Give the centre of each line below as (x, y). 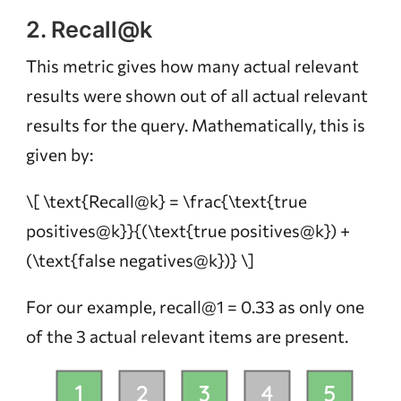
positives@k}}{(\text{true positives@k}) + (188, 231)
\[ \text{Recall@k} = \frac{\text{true (166, 201)
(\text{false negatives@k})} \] (140, 260)
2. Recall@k (89, 29)
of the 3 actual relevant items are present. (187, 337)
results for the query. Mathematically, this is (195, 125)
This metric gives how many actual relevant (192, 66)
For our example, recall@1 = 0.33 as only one (195, 307)
